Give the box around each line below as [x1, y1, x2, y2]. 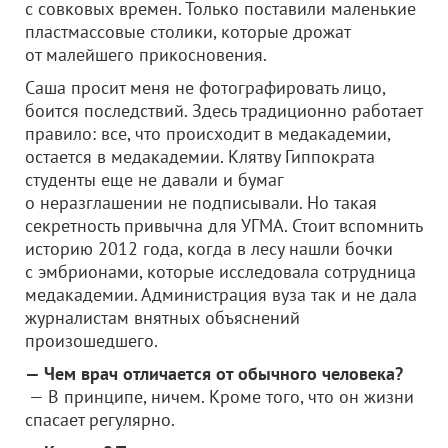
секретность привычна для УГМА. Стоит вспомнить [25, 214, 422, 237]
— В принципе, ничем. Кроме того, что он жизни [25, 385, 414, 408]
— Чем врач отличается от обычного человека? [25, 362, 403, 385]
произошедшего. [25, 329, 158, 352]
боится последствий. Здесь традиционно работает [25, 99, 422, 122]
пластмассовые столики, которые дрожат [25, 20, 350, 43]
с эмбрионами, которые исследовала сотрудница [25, 260, 416, 283]
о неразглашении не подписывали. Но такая [25, 191, 377, 214]
